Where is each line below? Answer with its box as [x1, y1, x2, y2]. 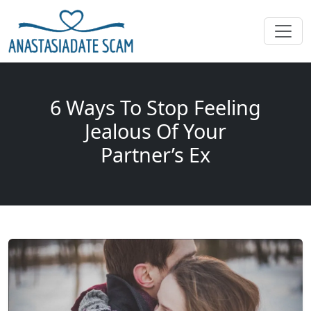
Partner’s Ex [101, 141, 210, 168]
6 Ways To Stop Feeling [50, 94, 261, 121]
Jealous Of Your [85, 117, 226, 144]
